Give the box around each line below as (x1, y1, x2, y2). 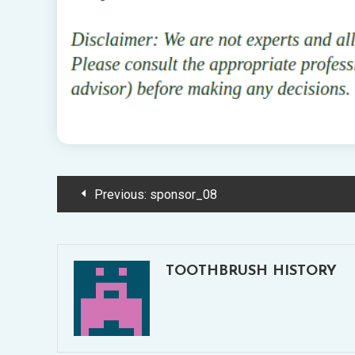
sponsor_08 (150, 186, 217, 202)
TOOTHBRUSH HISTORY (165, 263, 337, 279)
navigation (56, 216, 174, 241)
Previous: (94, 186, 147, 202)
